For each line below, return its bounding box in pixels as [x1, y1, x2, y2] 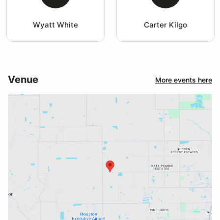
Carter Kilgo [143, 20, 187, 30]
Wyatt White [32, 20, 78, 30]
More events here [155, 75, 212, 84]
